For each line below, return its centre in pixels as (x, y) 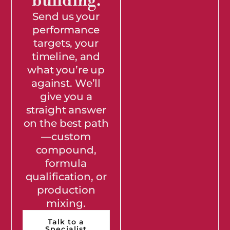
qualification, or (66, 176)
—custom (66, 136)
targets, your (66, 43)
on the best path (66, 123)
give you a (66, 96)
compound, (66, 150)
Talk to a (66, 222)
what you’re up (66, 70)
